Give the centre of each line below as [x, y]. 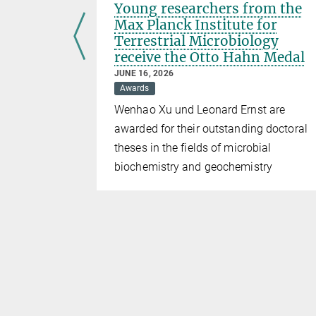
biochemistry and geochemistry [193, 166]
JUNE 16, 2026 [144, 73]
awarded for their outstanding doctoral [211, 128]
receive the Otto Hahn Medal [209, 57]
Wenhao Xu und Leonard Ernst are [200, 109]
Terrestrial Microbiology [196, 41]
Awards [135, 89]
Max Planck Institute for [196, 24]
